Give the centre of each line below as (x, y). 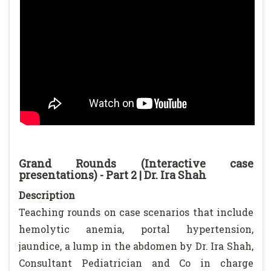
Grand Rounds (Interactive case (136, 163)
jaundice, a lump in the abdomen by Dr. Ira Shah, (136, 246)
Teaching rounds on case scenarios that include (136, 212)
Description (47, 195)
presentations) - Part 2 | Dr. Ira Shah (113, 175)
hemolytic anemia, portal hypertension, (136, 229)
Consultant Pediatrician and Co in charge (136, 263)
